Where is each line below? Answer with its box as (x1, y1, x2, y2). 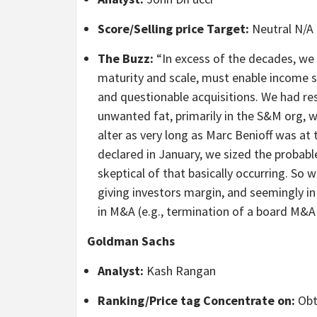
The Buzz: (98, 50, 154, 67)
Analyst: (98, 263, 144, 279)
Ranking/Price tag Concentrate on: (98, 292, 295, 309)
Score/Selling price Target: (98, 21, 249, 38)
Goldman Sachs (87, 233, 175, 250)
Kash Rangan (144, 263, 216, 279)
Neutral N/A (249, 21, 313, 38)
